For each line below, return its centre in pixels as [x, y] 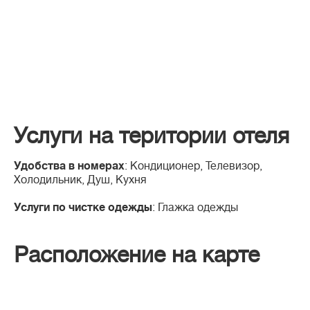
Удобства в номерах [69, 166]
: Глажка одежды [195, 208]
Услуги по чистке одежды [83, 208]
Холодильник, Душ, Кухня [80, 180]
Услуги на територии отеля [152, 136]
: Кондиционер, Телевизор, [193, 166]
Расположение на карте [137, 255]
